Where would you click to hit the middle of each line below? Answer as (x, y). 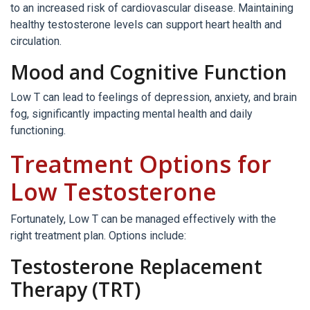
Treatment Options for (141, 164)
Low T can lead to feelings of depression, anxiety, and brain (154, 97)
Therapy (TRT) (75, 289)
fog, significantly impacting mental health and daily (131, 114)
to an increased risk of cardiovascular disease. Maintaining (152, 8)
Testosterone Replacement (136, 266)
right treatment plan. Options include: (98, 236)
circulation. (36, 41)
